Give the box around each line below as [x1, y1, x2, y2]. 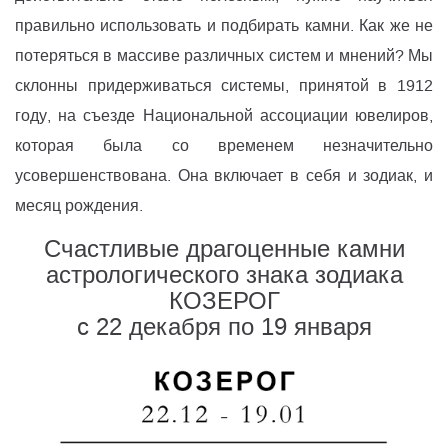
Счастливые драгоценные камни [43, 233, 405, 266]
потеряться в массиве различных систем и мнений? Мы [15, 45, 433, 67]
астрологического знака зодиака [45, 259, 403, 292]
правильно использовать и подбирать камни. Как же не [15, 15, 433, 37]
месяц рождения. [15, 195, 143, 217]
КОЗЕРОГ [168, 285, 280, 318]
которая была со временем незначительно [15, 135, 433, 157]
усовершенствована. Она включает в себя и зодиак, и [15, 165, 433, 187]
